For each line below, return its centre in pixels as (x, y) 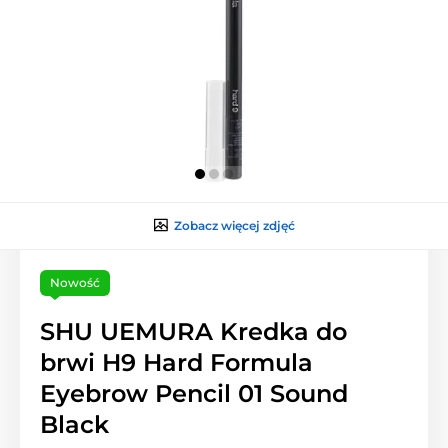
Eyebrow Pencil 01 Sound (194, 393)
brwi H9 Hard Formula (176, 362)
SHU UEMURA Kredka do (193, 331)
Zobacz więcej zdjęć (234, 225)
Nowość (75, 282)
